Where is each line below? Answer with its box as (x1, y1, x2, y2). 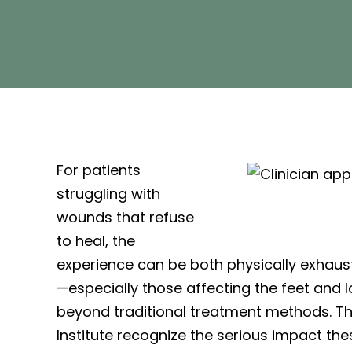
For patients (57, 159, 141, 180)
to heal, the (57, 230, 135, 251)
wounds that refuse (57, 207, 194, 227)
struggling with (57, 183, 160, 203)
